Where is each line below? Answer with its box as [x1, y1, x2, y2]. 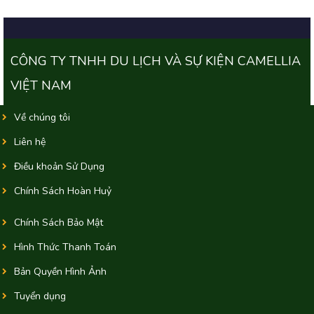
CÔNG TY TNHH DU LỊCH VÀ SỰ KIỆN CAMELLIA [11, 52, 301, 69]
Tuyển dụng [14, 289, 66, 303]
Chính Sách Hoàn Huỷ [14, 184, 111, 198]
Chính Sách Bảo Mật [14, 215, 103, 229]
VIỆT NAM [11, 76, 71, 94]
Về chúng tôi [14, 110, 70, 124]
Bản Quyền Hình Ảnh [14, 264, 107, 278]
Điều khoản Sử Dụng [14, 159, 104, 173]
